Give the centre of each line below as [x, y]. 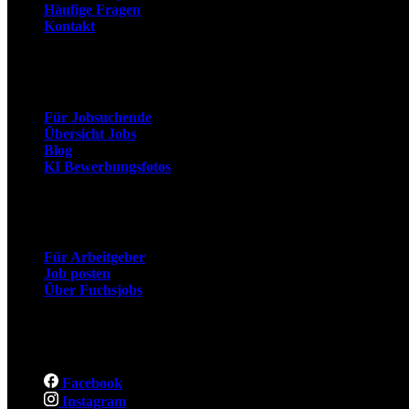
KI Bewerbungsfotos [107, 166]
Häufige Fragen [92, 10]
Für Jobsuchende [98, 117]
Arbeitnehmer [80, 72]
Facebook [90, 383]
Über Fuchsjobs [93, 290]
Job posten [77, 274]
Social [37, 335]
